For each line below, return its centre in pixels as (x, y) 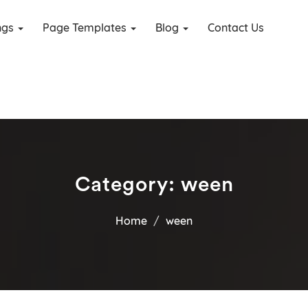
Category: (128, 185)
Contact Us (236, 27)
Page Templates (86, 27)
